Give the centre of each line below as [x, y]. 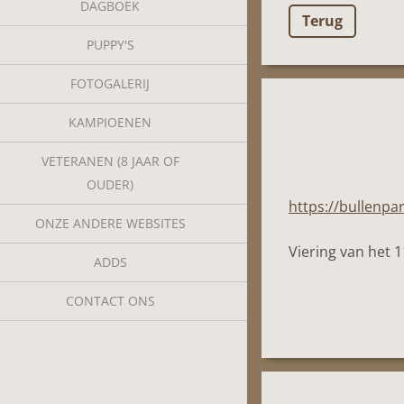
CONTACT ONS [110, 300]
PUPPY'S [110, 44]
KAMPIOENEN [110, 122]
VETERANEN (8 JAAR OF [110, 161]
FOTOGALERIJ [110, 83]
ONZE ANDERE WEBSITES [110, 223]
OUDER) [110, 184]
